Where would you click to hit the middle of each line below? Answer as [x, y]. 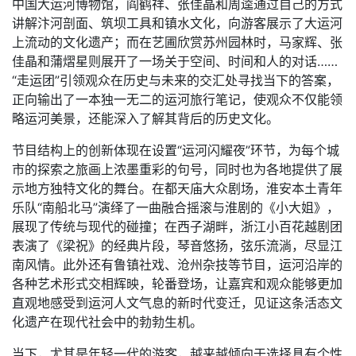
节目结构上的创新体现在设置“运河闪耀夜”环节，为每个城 [176, 150]
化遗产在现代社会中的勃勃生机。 [107, 322]
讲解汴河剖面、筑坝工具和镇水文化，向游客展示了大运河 [177, 23]
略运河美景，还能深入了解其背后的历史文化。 [145, 118]
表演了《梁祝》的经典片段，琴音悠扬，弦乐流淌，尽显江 [177, 246]
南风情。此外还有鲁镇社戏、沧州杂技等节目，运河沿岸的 [177, 265]
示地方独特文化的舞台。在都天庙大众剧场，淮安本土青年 [177, 188]
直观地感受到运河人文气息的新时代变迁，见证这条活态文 [177, 303]
